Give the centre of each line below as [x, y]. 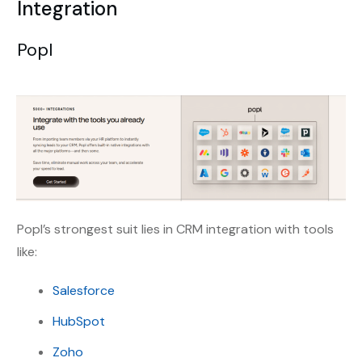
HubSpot [79, 322]
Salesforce [84, 291]
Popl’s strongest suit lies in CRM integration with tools [175, 229]
